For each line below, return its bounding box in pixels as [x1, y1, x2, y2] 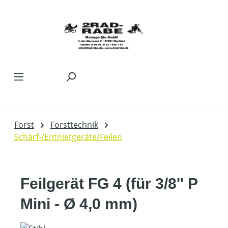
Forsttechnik [50, 119, 98, 130]
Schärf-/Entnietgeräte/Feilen [14, 131, 122, 142]
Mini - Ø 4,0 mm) [20, 195, 137, 212]
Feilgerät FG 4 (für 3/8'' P [20, 175, 197, 192]
